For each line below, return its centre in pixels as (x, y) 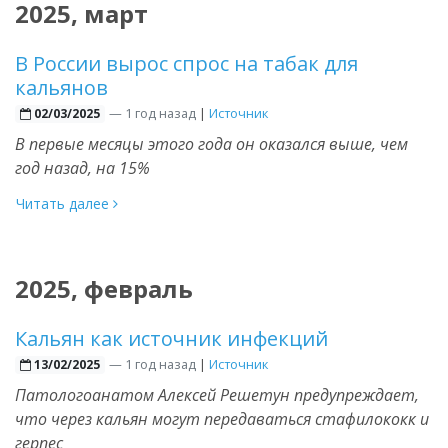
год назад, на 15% (82, 167)
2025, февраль (104, 288)
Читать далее (64, 203)
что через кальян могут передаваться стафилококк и (222, 418)
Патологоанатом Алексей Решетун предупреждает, (217, 394)
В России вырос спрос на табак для (186, 63)
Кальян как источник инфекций (171, 338)
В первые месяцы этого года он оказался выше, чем (211, 143)
